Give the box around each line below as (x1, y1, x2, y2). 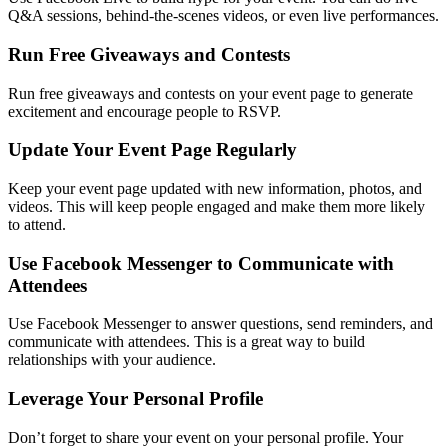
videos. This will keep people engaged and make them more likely (8, 197, 425, 215)
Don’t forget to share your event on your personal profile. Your (8, 428, 403, 446)
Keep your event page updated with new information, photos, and (8, 179, 422, 197)
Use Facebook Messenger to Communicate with (8, 252, 394, 274)
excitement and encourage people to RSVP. (8, 102, 281, 120)
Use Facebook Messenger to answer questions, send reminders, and (8, 315, 433, 333)
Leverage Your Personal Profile (8, 388, 263, 410)
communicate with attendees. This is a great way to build (8, 333, 365, 351)
